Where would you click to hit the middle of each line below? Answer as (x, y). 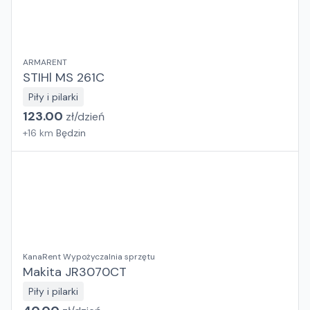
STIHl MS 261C (64, 77)
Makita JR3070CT (75, 272)
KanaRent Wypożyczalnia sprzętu (89, 257)
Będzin (71, 133)
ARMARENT (45, 62)
